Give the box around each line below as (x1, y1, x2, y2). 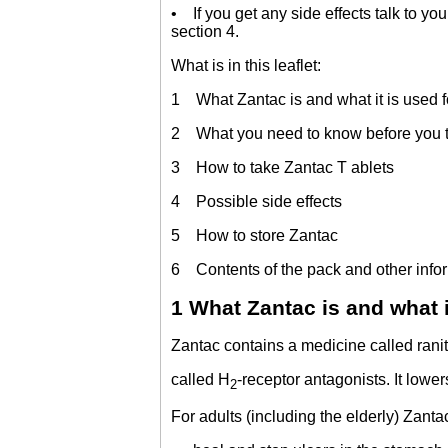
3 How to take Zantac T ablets (171, 158, 394, 176)
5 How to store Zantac (171, 226, 338, 244)
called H (171, 371, 230, 389)
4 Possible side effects (171, 192, 342, 210)
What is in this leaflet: (171, 56, 321, 74)
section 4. (171, 22, 239, 40)
